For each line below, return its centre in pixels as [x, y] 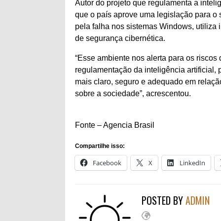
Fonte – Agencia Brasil [115, 125]
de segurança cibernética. [123, 38]
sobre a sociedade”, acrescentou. [134, 93]
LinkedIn [192, 163]
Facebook [107, 163]
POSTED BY [164, 200]
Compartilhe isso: [100, 146]
